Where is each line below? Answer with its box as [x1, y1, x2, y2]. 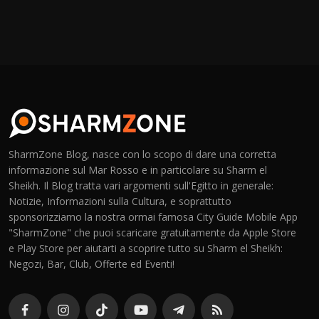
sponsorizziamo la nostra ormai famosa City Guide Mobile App [9, 210, 298, 224]
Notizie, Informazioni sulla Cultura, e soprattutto [9, 194, 231, 209]
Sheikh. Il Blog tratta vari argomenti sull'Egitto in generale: [9, 179, 273, 193]
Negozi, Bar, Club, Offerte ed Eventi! [9, 257, 174, 271]
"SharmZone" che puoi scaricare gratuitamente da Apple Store [9, 226, 296, 240]
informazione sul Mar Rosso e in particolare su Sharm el [9, 163, 267, 177]
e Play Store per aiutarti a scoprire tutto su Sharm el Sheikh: [9, 241, 283, 256]
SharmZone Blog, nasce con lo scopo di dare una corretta [9, 147, 276, 162]
